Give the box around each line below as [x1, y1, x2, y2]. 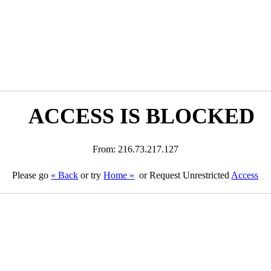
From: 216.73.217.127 [92, 144, 178, 154]
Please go [12, 170, 51, 180]
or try [78, 170, 104, 180]
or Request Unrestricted [137, 170, 232, 180]
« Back [51, 170, 79, 180]
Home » [103, 170, 135, 180]
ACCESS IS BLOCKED [28, 104, 255, 128]
